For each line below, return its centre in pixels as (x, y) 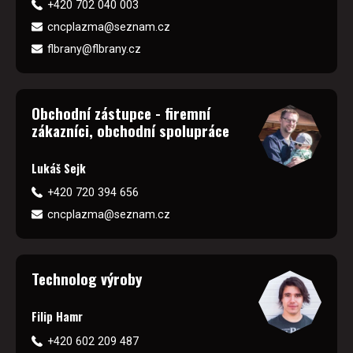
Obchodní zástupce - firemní (121, 113)
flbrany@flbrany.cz (94, 49)
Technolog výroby (87, 279)
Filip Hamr (57, 317)
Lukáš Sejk (59, 169)
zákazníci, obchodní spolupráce (130, 131)
